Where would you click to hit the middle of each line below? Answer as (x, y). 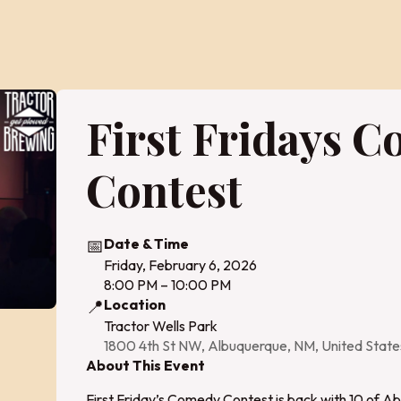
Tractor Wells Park (161, 326)
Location (135, 304)
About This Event (146, 365)
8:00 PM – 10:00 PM (168, 285)
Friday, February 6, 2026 (181, 265)
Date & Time (147, 243)
